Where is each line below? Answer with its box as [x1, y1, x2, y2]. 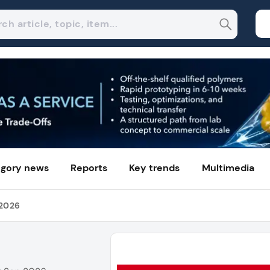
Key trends [129, 162, 180, 175]
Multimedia [201, 162, 254, 175]
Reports [71, 162, 108, 175]
